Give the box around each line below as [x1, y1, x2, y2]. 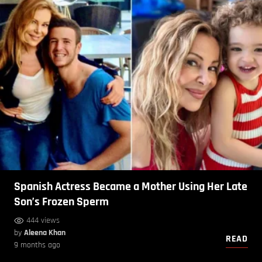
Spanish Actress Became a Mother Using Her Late [14, 179, 247, 195]
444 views [26, 215, 60, 226]
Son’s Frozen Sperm [14, 194, 109, 210]
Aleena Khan [24, 227, 65, 239]
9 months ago [14, 240, 60, 251]
